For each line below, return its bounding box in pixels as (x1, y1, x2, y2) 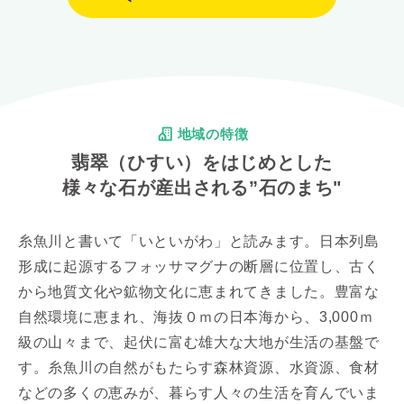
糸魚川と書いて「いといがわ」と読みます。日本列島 (18, 233, 380, 249)
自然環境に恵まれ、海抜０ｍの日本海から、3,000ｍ (18, 308, 374, 325)
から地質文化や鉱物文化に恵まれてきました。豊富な (18, 283, 380, 299)
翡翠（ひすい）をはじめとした (71, 151, 333, 172)
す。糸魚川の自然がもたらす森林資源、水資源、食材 (18, 359, 380, 375)
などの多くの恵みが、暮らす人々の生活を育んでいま (18, 384, 380, 400)
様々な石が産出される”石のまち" (61, 177, 343, 197)
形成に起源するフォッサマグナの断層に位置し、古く (18, 258, 380, 274)
